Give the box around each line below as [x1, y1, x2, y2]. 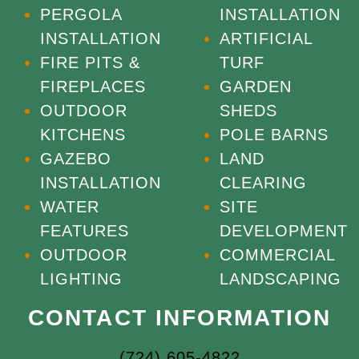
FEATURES [40, 221, 129, 240]
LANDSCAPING [220, 269, 341, 288]
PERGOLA [40, 5, 123, 23]
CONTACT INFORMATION [27, 305, 332, 330]
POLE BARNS [220, 125, 329, 143]
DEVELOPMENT [220, 221, 348, 240]
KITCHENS [40, 125, 126, 143]
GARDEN [220, 77, 292, 95]
